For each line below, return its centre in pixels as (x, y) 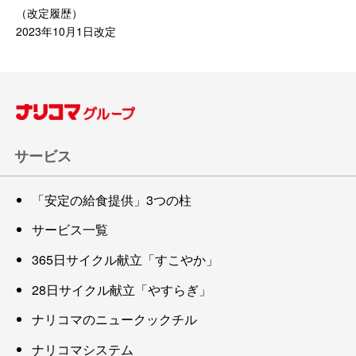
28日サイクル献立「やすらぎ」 (122, 289)
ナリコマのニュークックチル (114, 319)
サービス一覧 (70, 230)
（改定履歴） (49, 13)
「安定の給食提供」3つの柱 (112, 199)
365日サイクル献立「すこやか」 (125, 260)
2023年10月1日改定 (66, 31)
